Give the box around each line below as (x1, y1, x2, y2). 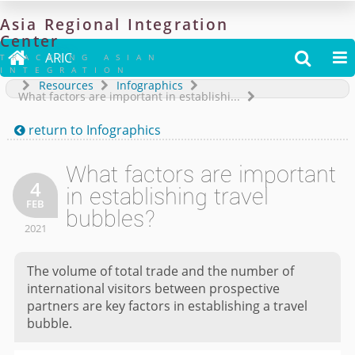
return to (25, 120, 86, 139)
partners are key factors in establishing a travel (26, 296, 307, 315)
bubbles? (66, 202, 157, 237)
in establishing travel (66, 180, 269, 215)
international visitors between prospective (26, 279, 280, 297)
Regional (44, 14, 121, 34)
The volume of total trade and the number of (26, 261, 294, 280)
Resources (38, 78, 94, 93)
